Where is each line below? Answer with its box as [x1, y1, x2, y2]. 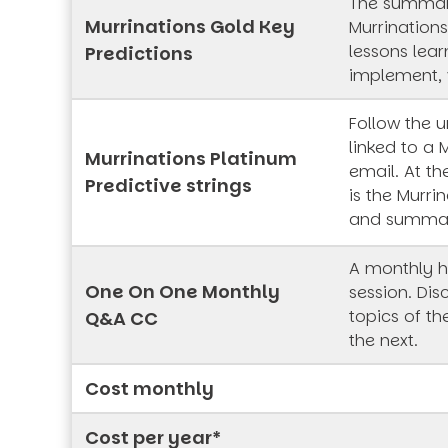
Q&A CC [85, 306, 158, 332]
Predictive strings [85, 173, 252, 199]
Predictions [85, 41, 193, 67]
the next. [349, 329, 418, 353]
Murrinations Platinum [85, 146, 297, 172]
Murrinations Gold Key [85, 14, 295, 40]
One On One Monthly [85, 279, 280, 305]
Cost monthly [85, 376, 214, 402]
